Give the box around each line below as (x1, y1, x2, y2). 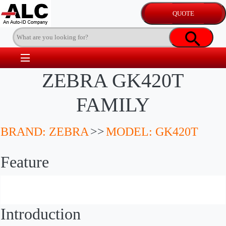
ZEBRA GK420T (42, 69, 184, 92)
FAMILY (76, 93, 150, 117)
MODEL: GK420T (106, 125, 198, 139)
